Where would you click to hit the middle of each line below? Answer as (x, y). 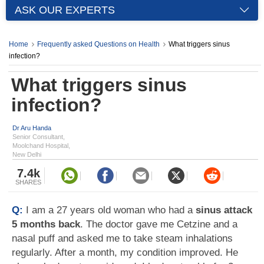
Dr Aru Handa (32, 128)
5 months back (46, 224)
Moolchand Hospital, (41, 146)
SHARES (28, 182)
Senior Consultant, (39, 137)
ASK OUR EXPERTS (65, 10)
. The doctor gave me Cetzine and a (159, 224)
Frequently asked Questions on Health (98, 44)
